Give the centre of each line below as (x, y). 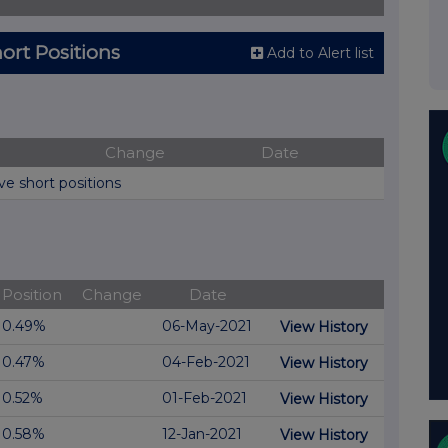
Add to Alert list (320, 52)
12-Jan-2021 (202, 434)
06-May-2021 (207, 326)
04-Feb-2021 (206, 362)
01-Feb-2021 (204, 398)
